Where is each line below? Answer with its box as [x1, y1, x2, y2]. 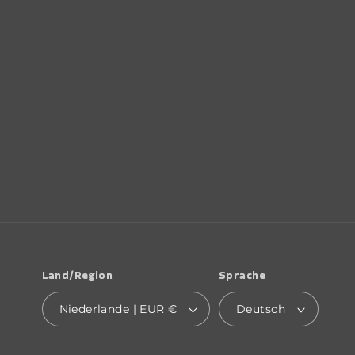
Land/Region [41, 267, 113, 283]
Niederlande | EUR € [168, 303, 177, 316]
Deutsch [235, 303, 285, 316]
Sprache [218, 267, 265, 283]
